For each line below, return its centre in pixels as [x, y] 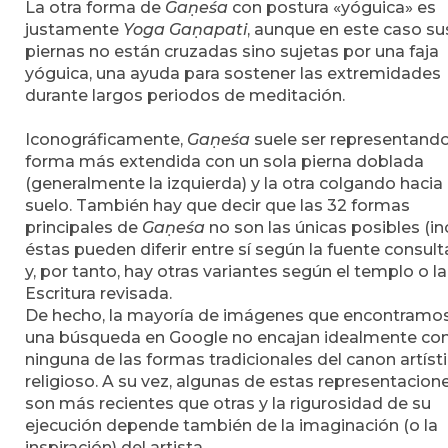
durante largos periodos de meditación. [185, 95]
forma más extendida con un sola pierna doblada [224, 161]
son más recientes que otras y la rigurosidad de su [228, 403]
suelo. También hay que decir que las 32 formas [217, 205]
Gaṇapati [208, 29]
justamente [74, 29]
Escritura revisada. [98, 293]
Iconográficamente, [106, 139]
